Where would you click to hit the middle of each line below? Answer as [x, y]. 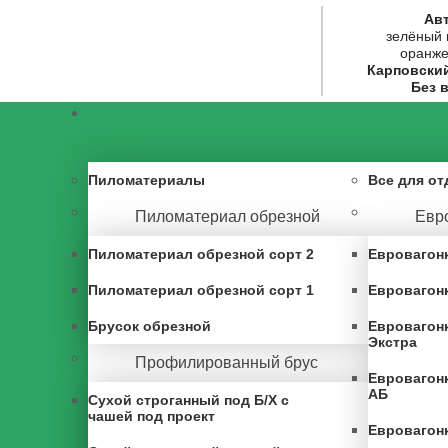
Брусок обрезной [149, 326]
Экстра [392, 342]
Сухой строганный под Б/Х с [188, 400]
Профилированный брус [226, 362]
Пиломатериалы [146, 180]
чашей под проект [151, 416]
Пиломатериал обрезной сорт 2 [201, 254]
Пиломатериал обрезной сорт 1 [201, 290]
